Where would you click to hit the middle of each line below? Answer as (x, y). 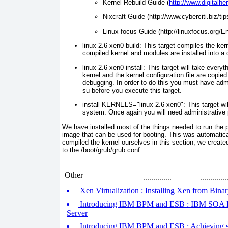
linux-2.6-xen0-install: (114, 68)
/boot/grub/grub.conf (109, 150)
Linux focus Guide (130, 31)
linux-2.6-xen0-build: (112, 45)
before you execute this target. (136, 91)
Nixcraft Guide (124, 17)
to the (70, 150)
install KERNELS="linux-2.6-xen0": (134, 105)
